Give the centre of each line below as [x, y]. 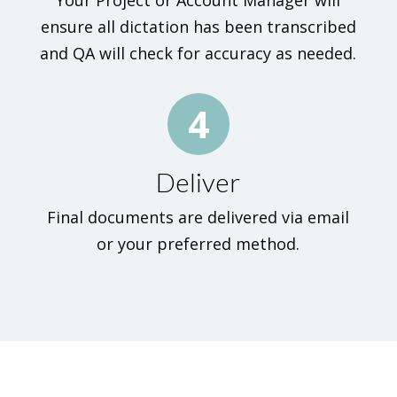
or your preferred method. [198, 244]
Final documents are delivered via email [198, 217]
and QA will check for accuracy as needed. [198, 53]
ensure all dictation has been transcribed [198, 27]
